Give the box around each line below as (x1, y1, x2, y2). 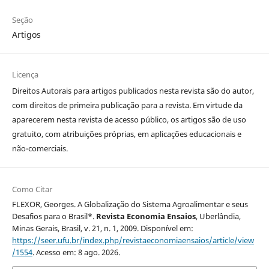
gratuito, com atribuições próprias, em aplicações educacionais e (11, 128, 241, 140)
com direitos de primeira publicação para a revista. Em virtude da (11, 100, 243, 111)
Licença (11, 69, 38, 80)
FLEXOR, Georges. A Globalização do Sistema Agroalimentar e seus (11, 199, 248, 210)
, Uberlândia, (195, 211, 241, 222)
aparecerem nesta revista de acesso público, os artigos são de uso (11, 114, 246, 125)
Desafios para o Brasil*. (11, 211, 96, 222)
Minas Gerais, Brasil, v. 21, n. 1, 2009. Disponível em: (11, 223, 193, 234)
